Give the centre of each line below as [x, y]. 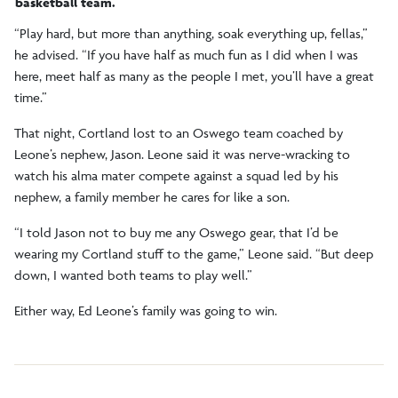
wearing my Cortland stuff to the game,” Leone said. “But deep [194, 253]
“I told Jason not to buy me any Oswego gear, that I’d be [176, 232]
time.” [31, 97]
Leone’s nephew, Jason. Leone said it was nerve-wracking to [182, 154]
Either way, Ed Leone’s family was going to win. [146, 310]
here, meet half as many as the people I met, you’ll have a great [194, 76]
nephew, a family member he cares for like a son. [152, 196]
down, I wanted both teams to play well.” [133, 275]
